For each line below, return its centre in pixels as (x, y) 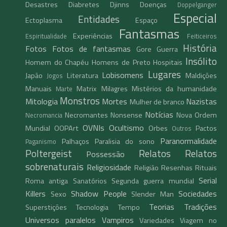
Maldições (201, 76)
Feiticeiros (202, 36)
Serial (208, 181)
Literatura (82, 76)
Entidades (99, 19)
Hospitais (168, 63)
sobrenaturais (54, 167)
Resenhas (177, 168)
